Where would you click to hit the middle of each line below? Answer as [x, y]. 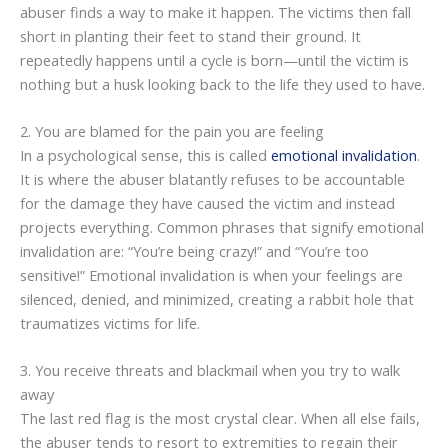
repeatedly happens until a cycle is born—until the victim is [214, 59]
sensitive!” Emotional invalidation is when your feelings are [211, 275]
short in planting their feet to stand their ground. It [190, 35]
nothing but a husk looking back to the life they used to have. [222, 83]
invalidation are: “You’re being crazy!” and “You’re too [194, 251]
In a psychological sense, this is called [145, 155]
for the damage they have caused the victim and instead [207, 203]
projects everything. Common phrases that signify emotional [222, 227]
